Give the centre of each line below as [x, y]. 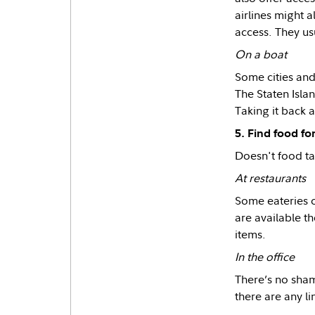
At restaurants [270, 178]
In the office [264, 257]
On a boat [261, 54]
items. [250, 234]
